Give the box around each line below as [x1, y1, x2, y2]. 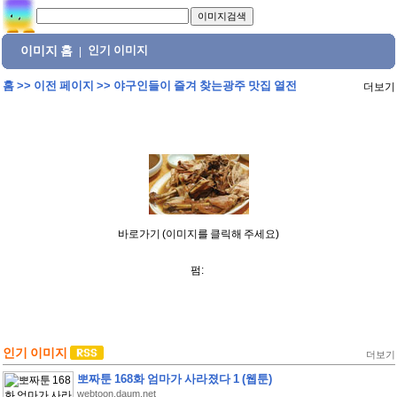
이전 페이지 [33, 79, 94, 92]
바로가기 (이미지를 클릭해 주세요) [118, 228, 279, 240]
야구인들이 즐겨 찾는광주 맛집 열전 [113, 79, 297, 92]
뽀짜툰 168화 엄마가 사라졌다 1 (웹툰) [76, 372, 272, 385]
